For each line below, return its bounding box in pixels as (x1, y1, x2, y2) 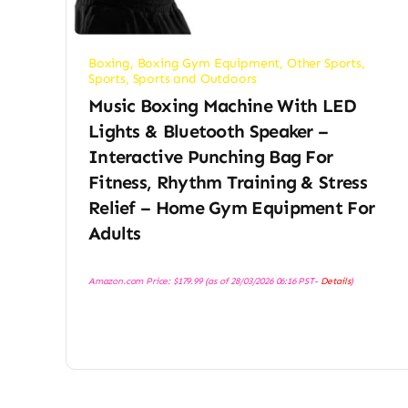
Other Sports (286, 56, 362, 72)
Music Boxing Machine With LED (87, 95, 357, 117)
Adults (87, 222, 141, 245)
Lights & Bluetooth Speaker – (87, 120, 329, 143)
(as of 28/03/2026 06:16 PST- (201, 275, 321, 288)
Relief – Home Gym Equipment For (87, 197, 375, 219)
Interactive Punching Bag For (87, 146, 333, 168)
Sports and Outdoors (132, 71, 257, 87)
